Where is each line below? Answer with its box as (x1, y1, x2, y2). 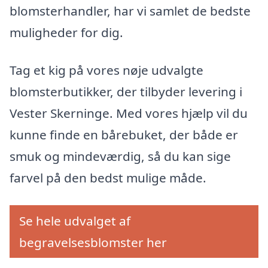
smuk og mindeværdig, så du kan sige (10, 148, 231, 165)
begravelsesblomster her (19, 234, 167, 251)
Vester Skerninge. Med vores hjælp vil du (10, 105, 248, 122)
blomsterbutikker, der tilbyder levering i (10, 83, 242, 100)
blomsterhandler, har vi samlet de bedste (10, 2, 251, 19)
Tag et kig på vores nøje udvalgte (10, 62, 203, 79)
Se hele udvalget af (19, 212, 130, 230)
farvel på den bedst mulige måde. (10, 169, 206, 187)
